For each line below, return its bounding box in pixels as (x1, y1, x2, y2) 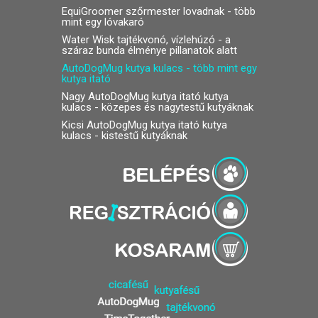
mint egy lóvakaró (61, 16, 144, 29)
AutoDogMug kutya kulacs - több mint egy (61, 62, 257, 75)
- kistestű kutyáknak (91, 129, 187, 143)
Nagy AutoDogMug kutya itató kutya (61, 90, 229, 104)
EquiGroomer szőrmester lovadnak (61, 5, 224, 18)
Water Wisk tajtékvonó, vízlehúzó (61, 33, 215, 47)
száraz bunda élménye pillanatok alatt (61, 44, 237, 57)
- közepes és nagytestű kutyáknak (91, 101, 253, 114)
